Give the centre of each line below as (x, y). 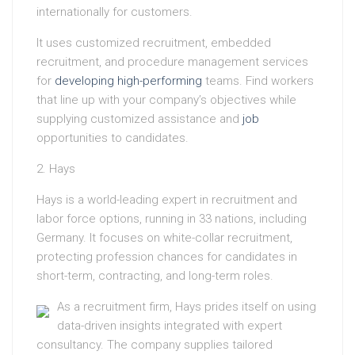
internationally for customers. (115, 12)
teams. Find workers (258, 81)
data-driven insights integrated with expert (170, 326)
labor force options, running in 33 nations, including (172, 219)
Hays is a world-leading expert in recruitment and (167, 200)
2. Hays (56, 169)
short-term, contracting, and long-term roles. (155, 276)
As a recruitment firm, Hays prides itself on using (187, 307)
